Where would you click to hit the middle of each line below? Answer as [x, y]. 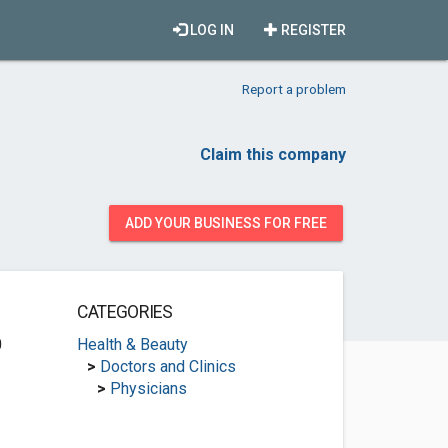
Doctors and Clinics [167, 366]
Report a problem [294, 89]
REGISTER [312, 30]
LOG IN [210, 30]
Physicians [148, 388]
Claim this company [273, 154]
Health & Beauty [132, 344]
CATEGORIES [124, 312]
